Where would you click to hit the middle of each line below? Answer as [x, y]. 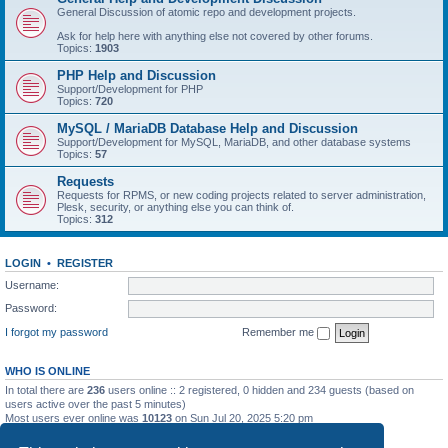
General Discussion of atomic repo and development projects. [206, 12]
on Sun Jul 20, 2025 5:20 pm [242, 417]
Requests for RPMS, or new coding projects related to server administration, [241, 195]
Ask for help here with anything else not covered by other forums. [215, 36]
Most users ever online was [73, 417]
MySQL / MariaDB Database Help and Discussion [207, 128]
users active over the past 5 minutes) [95, 403]
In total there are [46, 389]
